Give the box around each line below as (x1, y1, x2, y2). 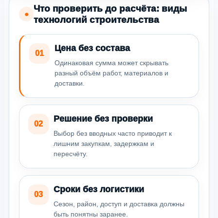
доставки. (54, 79, 85, 87)
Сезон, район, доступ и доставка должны (54, 200, 184, 208)
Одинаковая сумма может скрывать (54, 58, 168, 67)
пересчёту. (54, 149, 88, 158)
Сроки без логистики (54, 184, 144, 194)
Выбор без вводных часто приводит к (54, 129, 172, 137)
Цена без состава (54, 43, 130, 53)
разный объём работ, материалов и (54, 69, 168, 77)
